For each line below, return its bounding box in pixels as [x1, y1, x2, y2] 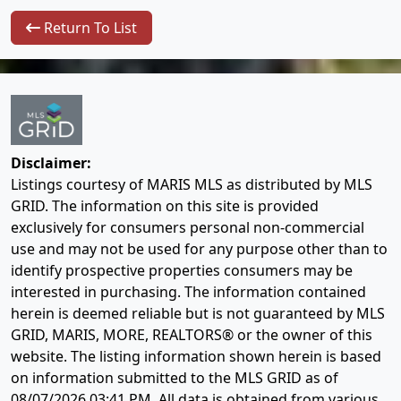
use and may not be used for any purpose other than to [11, 239, 388, 260]
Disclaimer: [11, 153, 91, 174]
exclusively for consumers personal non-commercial [11, 218, 364, 238]
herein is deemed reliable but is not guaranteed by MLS [11, 303, 385, 324]
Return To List [40, 18, 137, 38]
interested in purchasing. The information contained [11, 282, 366, 303]
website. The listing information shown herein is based [11, 346, 381, 367]
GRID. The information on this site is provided [11, 196, 319, 217]
